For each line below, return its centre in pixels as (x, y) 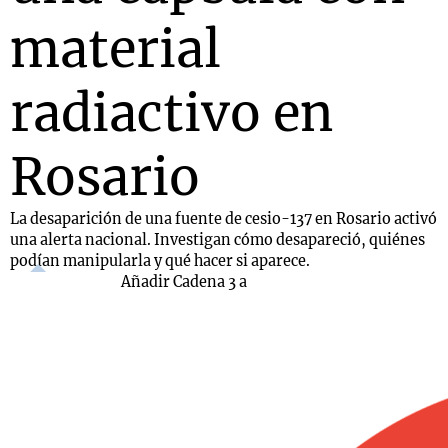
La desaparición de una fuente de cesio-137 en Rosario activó (223, 219)
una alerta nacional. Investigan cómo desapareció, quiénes (217, 240)
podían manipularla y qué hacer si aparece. (160, 261)
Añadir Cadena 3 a (184, 282)
